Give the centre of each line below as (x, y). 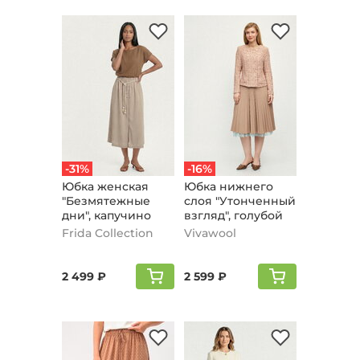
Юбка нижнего (229, 186)
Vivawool (210, 233)
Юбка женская (105, 186)
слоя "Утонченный (240, 201)
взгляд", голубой (233, 215)
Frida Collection (107, 233)
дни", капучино (106, 215)
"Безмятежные (106, 201)
